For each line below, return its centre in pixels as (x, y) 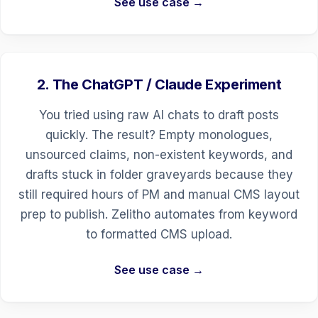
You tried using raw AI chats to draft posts (159, 115)
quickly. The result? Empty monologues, (159, 135)
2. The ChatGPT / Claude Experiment (159, 84)
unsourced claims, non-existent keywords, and (159, 154)
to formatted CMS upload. (159, 234)
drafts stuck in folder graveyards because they (159, 174)
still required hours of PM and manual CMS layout (159, 194)
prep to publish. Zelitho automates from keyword (159, 214)
